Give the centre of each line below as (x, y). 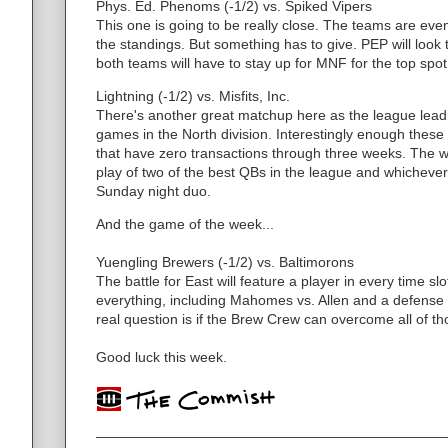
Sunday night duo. (153, 190)
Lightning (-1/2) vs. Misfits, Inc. (193, 95)
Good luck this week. (161, 356)
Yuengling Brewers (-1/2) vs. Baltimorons (225, 261)
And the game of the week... (185, 223)
